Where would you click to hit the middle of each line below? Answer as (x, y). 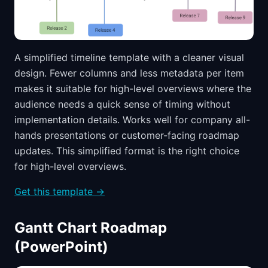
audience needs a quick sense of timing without (122, 104)
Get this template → (60, 192)
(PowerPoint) (61, 247)
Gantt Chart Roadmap (91, 228)
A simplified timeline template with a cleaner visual (129, 58)
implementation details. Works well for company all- (132, 120)
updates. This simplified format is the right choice (127, 151)
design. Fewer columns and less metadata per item (129, 73)
